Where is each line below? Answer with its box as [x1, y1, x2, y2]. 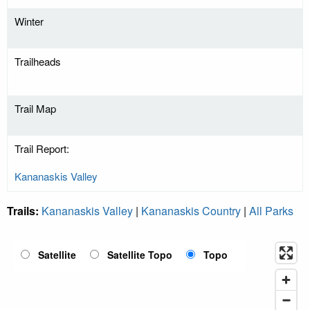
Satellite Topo [107, 248, 172, 262]
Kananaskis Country [141, 203, 241, 219]
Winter [15, 14, 44, 29]
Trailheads [15, 54, 61, 69]
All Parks [249, 203, 293, 219]
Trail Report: [15, 141, 69, 156]
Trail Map [15, 101, 56, 116]
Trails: [7, 203, 42, 219]
